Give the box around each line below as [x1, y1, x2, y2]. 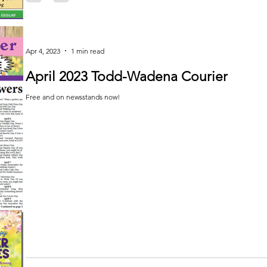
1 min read [71, 46, 104, 55]
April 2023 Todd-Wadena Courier [26, 69, 228, 85]
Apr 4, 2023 [26, 46, 60, 55]
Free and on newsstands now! [26, 92, 120, 101]
